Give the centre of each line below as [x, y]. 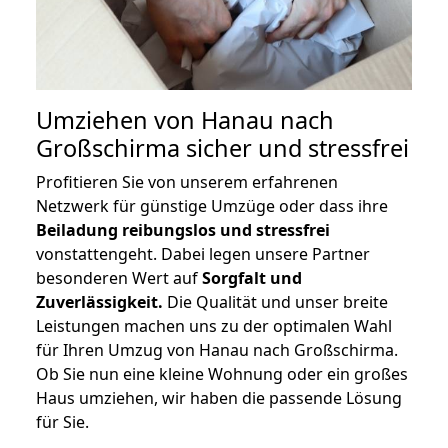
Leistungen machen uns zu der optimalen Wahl [214, 326]
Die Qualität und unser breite [275, 302]
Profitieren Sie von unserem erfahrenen [187, 182]
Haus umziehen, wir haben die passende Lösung [219, 398]
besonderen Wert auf [119, 278]
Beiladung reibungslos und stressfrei [183, 230]
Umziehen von [118, 120]
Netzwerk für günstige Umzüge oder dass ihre [212, 206]
